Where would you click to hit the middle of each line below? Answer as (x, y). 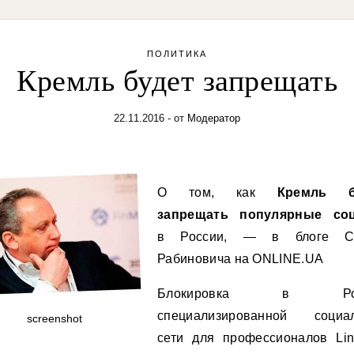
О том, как (217, 192)
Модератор (214, 118)
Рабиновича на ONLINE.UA (241, 259)
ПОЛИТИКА (177, 54)
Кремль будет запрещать (177, 81)
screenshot (55, 318)
